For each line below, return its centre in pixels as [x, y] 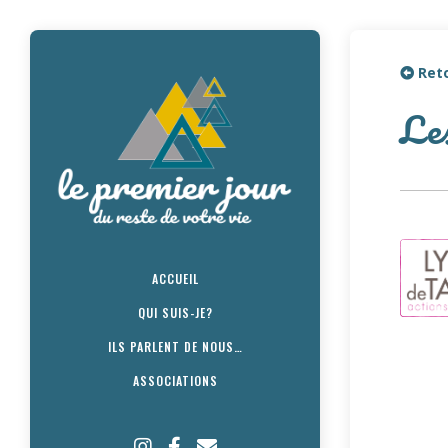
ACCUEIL [175, 279]
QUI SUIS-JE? [175, 313]
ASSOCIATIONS [175, 381]
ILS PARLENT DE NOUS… [175, 347]
